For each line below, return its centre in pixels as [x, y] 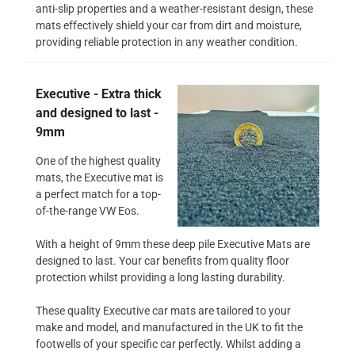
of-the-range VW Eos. [88, 210]
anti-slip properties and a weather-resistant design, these [174, 8]
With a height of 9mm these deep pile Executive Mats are [173, 244]
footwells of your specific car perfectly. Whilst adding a [168, 344]
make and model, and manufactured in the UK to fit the [169, 327]
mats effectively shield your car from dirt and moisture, [169, 25]
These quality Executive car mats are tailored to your [163, 310]
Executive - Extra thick [99, 94]
